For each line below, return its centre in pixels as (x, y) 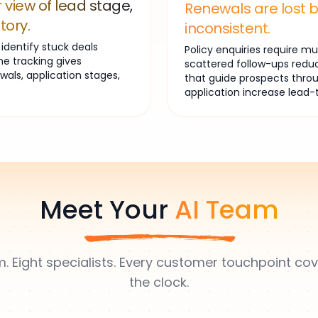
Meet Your (107, 210)
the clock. (159, 282)
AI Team (226, 210)
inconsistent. (227, 28)
